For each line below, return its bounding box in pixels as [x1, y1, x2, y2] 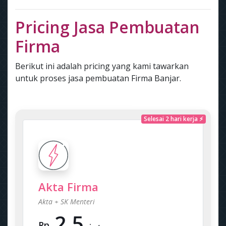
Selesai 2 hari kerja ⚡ [144, 115, 204, 123]
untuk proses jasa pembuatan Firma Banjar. [15, 73, 181, 84]
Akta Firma [38, 179, 98, 194]
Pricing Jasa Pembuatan [15, 16, 200, 38]
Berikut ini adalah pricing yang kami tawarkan [15, 61, 189, 72]
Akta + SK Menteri [38, 197, 95, 206]
